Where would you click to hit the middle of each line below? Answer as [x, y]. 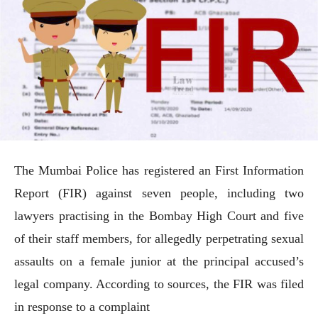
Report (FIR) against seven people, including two [159, 193]
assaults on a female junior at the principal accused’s [159, 261]
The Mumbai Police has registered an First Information [159, 170]
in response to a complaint [82, 306]
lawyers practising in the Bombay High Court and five [159, 215]
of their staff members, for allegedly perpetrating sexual [159, 238]
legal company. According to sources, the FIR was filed [159, 284]
